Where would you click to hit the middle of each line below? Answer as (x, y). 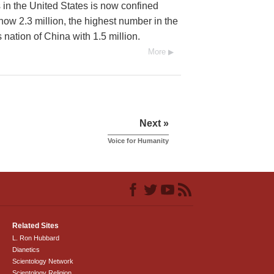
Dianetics (26, 250)
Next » (154, 123)
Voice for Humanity (138, 141)
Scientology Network (43, 261)
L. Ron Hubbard (36, 238)
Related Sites (36, 226)
